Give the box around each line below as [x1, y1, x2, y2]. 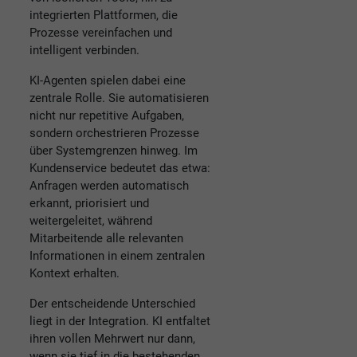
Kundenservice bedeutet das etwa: [29, 161, 210, 176]
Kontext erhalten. [29, 266, 120, 281]
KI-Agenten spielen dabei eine [29, 73, 186, 88]
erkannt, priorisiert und [29, 196, 149, 211]
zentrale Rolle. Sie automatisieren [29, 91, 209, 106]
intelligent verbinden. [29, 43, 139, 58]
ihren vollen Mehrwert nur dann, [29, 331, 195, 347]
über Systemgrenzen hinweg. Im [29, 143, 198, 159]
